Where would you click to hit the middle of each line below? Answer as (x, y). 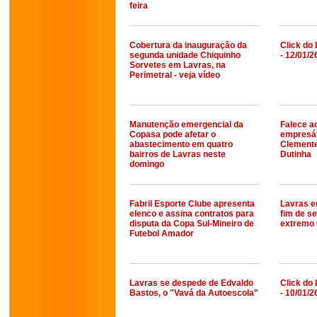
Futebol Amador (162, 234)
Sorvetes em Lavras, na (178, 65)
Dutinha (296, 154)
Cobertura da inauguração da (188, 45)
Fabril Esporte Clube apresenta (192, 204)
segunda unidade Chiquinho (185, 55)
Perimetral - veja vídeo (175, 75)
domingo (147, 164)
